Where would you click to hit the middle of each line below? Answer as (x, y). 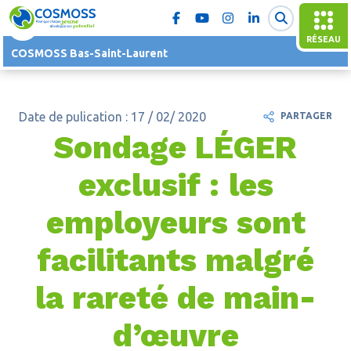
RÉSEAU (324, 39)
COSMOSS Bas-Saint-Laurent (89, 54)
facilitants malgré (175, 261)
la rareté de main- (175, 298)
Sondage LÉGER (175, 148)
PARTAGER (307, 116)
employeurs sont (175, 223)
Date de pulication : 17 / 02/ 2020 (112, 117)
